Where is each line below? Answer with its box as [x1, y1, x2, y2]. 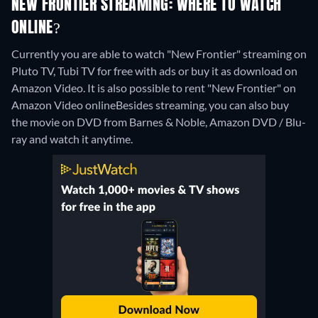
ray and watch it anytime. [11, 132, 133, 146]
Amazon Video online [11, 98, 116, 112]
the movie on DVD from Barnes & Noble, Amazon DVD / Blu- [11, 115, 306, 129]
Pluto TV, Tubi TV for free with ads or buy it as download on [11, 64, 297, 78]
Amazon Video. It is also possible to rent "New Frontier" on [11, 81, 296, 95]
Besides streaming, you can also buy [116, 98, 289, 112]
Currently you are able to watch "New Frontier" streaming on [11, 47, 307, 61]
